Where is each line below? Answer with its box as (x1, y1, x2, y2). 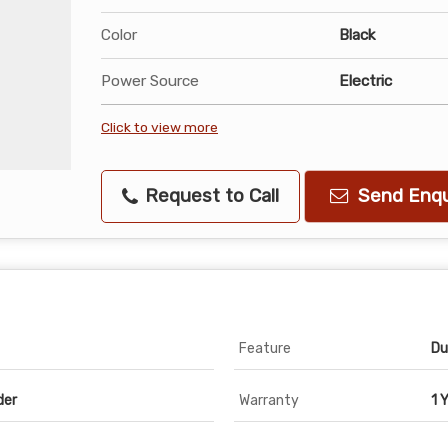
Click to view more (101, 118, 218, 135)
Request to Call (140, 184, 279, 207)
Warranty (239, 391, 299, 409)
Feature (239, 339, 291, 357)
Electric (339, 71, 392, 90)
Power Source (101, 71, 199, 90)
